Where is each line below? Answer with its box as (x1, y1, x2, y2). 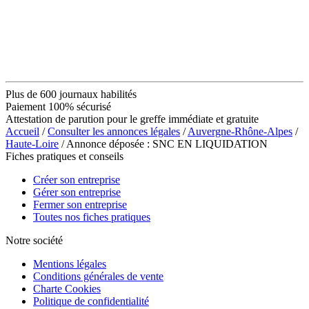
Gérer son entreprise (33, 186, 121, 198)
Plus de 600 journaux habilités (6, 88, 137, 100)
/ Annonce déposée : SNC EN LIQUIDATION (59, 137, 268, 150)
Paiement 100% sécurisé (6, 100, 111, 112)
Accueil (6, 125, 39, 137)
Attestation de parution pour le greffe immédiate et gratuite (6, 112, 259, 125)
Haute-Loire (6, 137, 59, 150)
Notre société (6, 234, 63, 246)
